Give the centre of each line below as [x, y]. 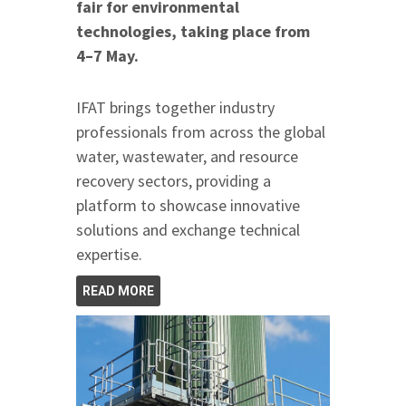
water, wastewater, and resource [187, 157]
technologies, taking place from [193, 32]
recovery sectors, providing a [174, 181]
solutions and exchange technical [188, 230]
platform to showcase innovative [188, 206]
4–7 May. [107, 56]
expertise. [109, 255]
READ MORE [118, 291]
